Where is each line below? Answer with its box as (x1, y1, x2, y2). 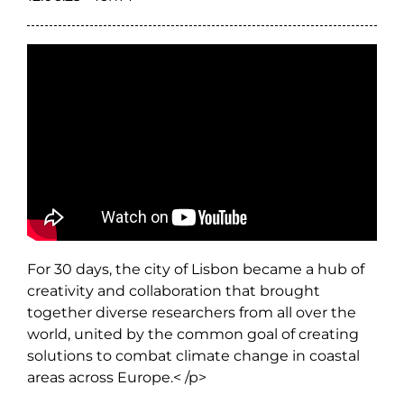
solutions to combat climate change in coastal (27, 347, 360, 365)
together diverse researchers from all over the (27, 304, 356, 322)
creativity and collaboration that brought (27, 282, 320, 300)
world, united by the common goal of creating (27, 326, 359, 344)
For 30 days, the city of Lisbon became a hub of (27, 261, 364, 279)
